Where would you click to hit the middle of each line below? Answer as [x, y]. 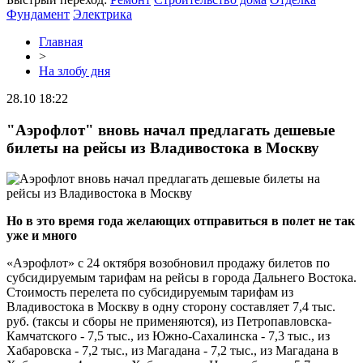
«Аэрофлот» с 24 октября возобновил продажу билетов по [168, 263]
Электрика [102, 14]
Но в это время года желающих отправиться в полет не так [181, 221]
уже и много [42, 236]
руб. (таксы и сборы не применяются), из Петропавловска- [169, 322]
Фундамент [38, 14]
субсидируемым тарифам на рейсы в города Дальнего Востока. [181, 278]
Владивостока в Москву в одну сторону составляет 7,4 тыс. [171, 307]
